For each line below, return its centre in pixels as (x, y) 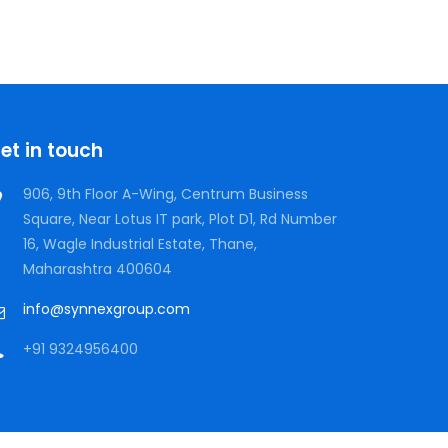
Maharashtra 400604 (97, 268)
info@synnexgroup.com (106, 308)
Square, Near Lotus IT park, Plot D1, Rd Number (180, 218)
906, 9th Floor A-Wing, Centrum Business (165, 193)
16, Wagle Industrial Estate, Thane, (140, 243)
